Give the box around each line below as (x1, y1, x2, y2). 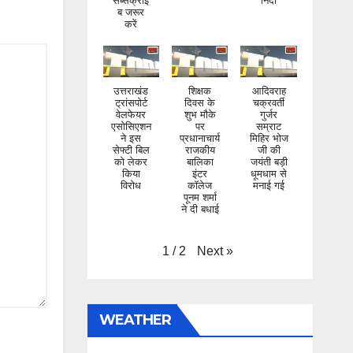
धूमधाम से (251, 153, 288, 165)
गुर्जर (260, 94, 278, 106)
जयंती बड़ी (250, 141, 288, 154)
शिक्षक (188, 70, 212, 83)
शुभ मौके (184, 94, 216, 106)
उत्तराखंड (113, 70, 149, 83)
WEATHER (98, 296, 172, 314)
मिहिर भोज (249, 117, 288, 130)
